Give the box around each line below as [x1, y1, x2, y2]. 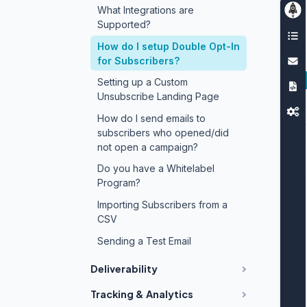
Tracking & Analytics [90, 288, 193, 301]
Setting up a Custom [97, 76, 188, 88]
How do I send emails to [97, 112, 206, 124]
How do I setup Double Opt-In [97, 40, 240, 52]
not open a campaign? [97, 140, 198, 153]
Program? [97, 177, 140, 189]
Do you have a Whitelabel [97, 162, 214, 175]
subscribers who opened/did [97, 126, 229, 138]
